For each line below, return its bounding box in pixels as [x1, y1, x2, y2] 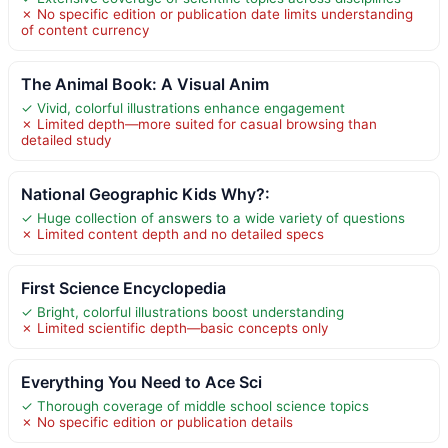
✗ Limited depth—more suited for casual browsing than [21, 115, 377, 132]
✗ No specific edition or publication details [21, 413, 293, 430]
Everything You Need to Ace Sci [21, 371, 262, 392]
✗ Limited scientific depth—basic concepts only [21, 319, 328, 336]
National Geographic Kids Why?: [21, 183, 270, 204]
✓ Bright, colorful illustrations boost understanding [21, 303, 344, 320]
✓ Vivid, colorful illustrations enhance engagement [21, 99, 345, 116]
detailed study [21, 131, 111, 148]
